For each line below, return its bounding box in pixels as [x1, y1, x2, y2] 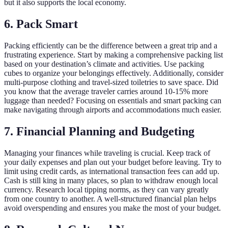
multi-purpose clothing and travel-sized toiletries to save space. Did [4, 77, 218, 87]
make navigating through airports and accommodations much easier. [4, 105, 221, 114]
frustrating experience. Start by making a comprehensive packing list [4, 50, 223, 59]
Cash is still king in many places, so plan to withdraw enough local [4, 176, 218, 185]
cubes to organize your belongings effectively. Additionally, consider [4, 68, 223, 77]
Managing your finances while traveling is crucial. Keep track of [4, 148, 210, 157]
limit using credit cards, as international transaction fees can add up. [4, 166, 219, 176]
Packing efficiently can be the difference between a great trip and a [4, 41, 217, 50]
